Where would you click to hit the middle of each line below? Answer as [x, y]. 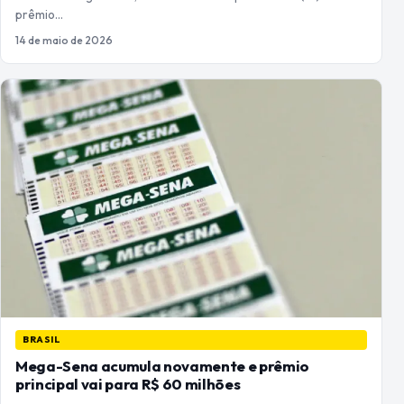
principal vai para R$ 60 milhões [128, 383]
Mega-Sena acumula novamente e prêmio [162, 365]
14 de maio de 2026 [64, 40]
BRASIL [42, 339]
